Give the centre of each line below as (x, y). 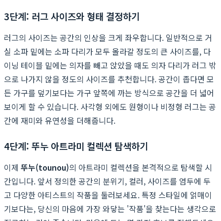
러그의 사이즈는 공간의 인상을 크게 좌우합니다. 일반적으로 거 (108, 37)
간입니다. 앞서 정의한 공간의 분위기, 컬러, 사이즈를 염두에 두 (107, 181)
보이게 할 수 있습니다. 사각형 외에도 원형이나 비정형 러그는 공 (110, 106)
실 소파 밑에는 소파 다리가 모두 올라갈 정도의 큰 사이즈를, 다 (107, 51)
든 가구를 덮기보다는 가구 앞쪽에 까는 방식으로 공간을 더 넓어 (109, 92)
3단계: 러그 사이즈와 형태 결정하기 (72, 16)
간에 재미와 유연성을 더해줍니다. (60, 120)
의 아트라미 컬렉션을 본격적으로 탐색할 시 (141, 167)
